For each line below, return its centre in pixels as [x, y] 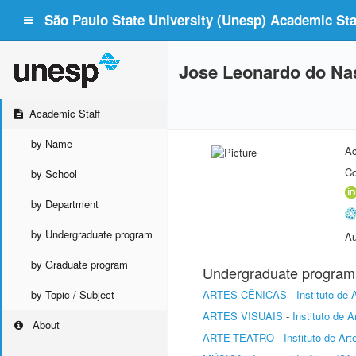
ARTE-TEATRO [238, 337]
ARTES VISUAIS [243, 316]
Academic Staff [65, 113]
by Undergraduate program [92, 234]
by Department [65, 204]
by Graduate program [79, 264]
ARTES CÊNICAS [245, 294]
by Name [52, 143]
